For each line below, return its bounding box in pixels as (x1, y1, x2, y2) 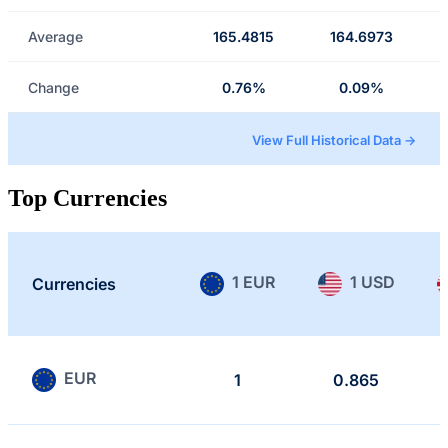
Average (28, 28, 83, 46)
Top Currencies (8, 184, 167, 211)
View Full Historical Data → (252, 132, 416, 149)
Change (28, 78, 79, 96)
